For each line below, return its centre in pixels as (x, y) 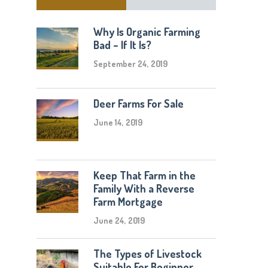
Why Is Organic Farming (147, 32)
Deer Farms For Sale (139, 103)
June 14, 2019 (118, 122)
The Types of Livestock (148, 254)
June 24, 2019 (119, 220)
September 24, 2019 (131, 64)
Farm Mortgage (128, 202)
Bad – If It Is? (123, 45)
